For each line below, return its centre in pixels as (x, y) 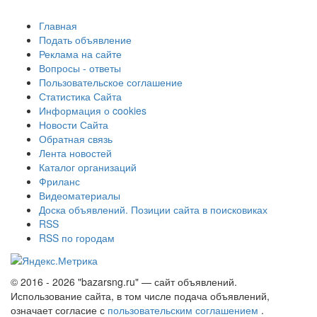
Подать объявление (85, 39)
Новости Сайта (74, 124)
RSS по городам (77, 237)
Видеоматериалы (80, 195)
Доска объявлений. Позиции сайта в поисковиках (153, 209)
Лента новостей (75, 152)
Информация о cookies (93, 110)
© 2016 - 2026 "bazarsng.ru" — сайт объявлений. (124, 281)
